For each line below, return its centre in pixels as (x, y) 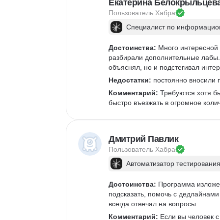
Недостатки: (130, 80)
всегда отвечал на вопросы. (154, 204)
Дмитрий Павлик (143, 139)
